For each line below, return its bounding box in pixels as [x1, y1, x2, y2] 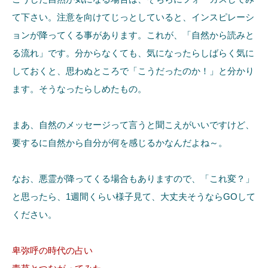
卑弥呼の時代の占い [12, 245, 93, 256]
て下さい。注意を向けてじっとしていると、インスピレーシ [12, 12, 254, 23]
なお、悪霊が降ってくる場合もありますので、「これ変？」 [12, 173, 254, 184]
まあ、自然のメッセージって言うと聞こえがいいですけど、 [12, 120, 254, 130]
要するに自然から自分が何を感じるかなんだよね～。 [12, 138, 227, 148]
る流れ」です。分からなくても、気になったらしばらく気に [12, 48, 254, 59]
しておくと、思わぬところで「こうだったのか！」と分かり [12, 66, 254, 77]
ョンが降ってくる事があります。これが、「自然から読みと [12, 30, 254, 41]
